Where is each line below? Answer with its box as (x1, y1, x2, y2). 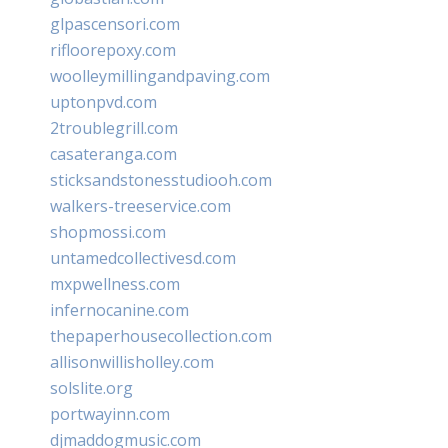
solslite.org (50, 376, 133, 399)
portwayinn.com (50, 402, 170, 425)
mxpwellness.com (50, 272, 180, 295)
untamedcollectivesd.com (50, 246, 236, 269)
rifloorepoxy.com (50, 38, 176, 61)
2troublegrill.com (50, 116, 178, 139)
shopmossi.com (50, 220, 166, 243)
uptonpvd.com (50, 90, 157, 113)
